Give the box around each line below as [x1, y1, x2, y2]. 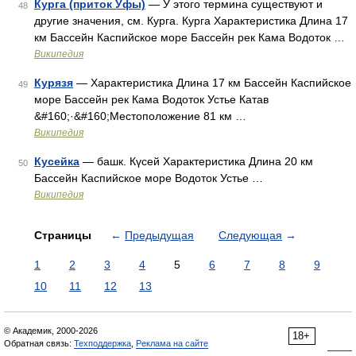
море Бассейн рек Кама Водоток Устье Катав [34, 93, 269, 106]
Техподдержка [74, 339, 131, 348]
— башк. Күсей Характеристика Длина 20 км [79, 155, 313, 168]
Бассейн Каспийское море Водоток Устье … [34, 172, 263, 184]
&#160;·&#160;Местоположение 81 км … [34, 110, 246, 122]
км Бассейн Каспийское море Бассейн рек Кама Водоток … [34, 31, 345, 44]
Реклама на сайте [136, 339, 208, 348]
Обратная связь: [4, 339, 74, 348]
